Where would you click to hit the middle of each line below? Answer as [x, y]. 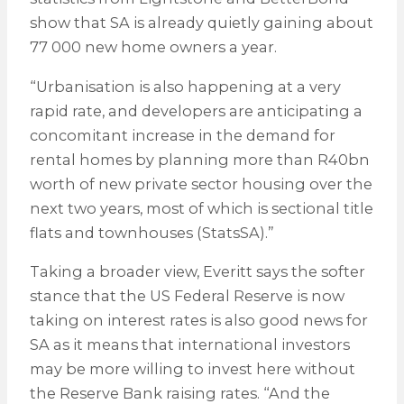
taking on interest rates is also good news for [198, 320]
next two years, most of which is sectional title [201, 208]
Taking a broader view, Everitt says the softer [197, 271]
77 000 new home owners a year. [153, 47]
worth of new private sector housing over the [201, 184]
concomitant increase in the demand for [182, 135]
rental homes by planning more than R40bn [199, 159]
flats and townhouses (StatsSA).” [151, 232]
